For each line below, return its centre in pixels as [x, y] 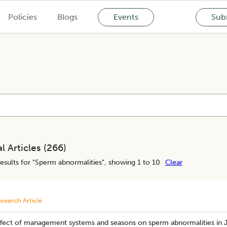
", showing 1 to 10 [131, 162]
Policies [22, 17]
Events [126, 17]
